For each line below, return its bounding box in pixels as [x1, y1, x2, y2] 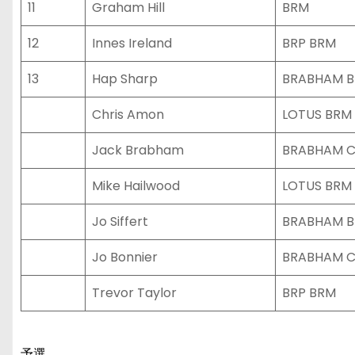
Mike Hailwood [92, 177, 180, 195]
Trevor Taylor [92, 284, 177, 302]
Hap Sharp [92, 70, 158, 88]
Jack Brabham [92, 141, 184, 159]
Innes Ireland [92, 34, 172, 52]
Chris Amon [92, 105, 164, 124]
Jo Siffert [92, 212, 148, 231]
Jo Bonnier [92, 248, 158, 266]
